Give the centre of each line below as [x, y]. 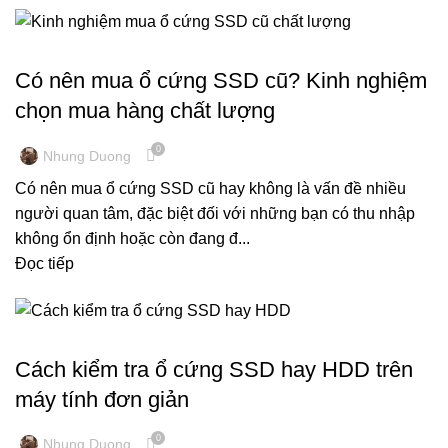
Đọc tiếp [44, 264]
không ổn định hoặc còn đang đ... [132, 239]
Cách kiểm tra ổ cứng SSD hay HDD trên [214, 369]
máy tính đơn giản [102, 399]
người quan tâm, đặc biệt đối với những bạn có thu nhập [215, 214]
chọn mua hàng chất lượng [145, 111]
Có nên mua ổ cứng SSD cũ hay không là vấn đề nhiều [210, 189]
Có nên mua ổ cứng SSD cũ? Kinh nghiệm [221, 81]
